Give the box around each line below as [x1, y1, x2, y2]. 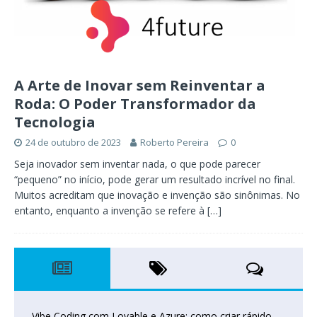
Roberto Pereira [140, 135, 209, 149]
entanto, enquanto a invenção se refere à [14, 203, 207, 217]
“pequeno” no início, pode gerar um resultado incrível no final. [14, 172, 295, 186]
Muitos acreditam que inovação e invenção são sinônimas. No [14, 188, 300, 202]
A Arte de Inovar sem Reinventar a [14, 75, 265, 95]
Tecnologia [14, 112, 96, 132]
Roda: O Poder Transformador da [14, 93, 256, 113]
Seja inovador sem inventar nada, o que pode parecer [14, 156, 260, 171]
